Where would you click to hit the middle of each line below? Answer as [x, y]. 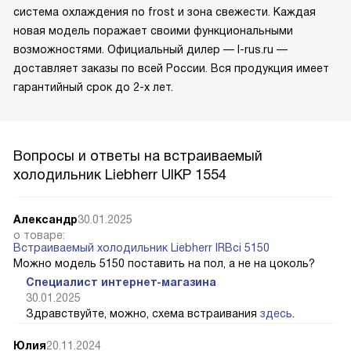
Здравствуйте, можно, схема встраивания [143, 314]
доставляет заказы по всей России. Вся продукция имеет [171, 69]
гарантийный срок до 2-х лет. [93, 87]
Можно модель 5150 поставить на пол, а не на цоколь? [164, 264]
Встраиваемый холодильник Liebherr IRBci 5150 [141, 248]
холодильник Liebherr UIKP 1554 [120, 175]
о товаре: [39, 235]
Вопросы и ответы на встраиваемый [138, 156]
